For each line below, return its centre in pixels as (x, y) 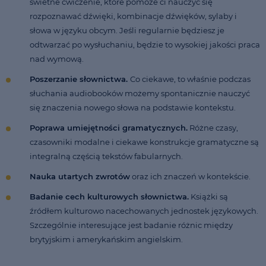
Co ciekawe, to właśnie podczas (190, 79)
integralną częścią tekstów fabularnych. (106, 156)
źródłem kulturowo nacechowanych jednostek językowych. (144, 210)
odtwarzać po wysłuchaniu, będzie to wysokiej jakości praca (145, 44)
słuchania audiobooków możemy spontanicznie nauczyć (140, 93)
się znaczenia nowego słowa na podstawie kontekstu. (133, 107)
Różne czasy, (213, 127)
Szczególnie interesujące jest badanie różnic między (131, 225)
